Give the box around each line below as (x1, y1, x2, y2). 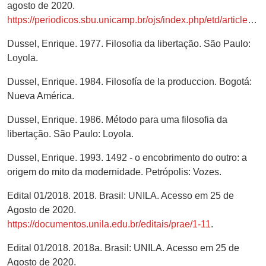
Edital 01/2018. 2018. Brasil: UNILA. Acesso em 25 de (7, 190, 234, 201)
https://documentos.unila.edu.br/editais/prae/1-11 (7, 218, 211, 229)
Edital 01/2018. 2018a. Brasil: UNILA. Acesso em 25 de (7, 242, 239, 253)
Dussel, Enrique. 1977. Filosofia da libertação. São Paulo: (7, 38, 251, 49)
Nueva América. (7, 90, 74, 101)
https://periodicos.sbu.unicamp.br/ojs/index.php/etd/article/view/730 (7, 14, 248, 25)
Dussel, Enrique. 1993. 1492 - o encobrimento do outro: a (7, 152, 247, 163)
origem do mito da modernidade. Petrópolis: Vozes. (7, 166, 221, 177)
